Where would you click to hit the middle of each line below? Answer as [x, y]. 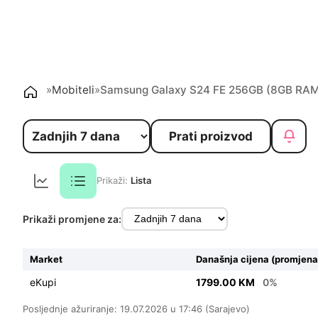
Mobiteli [73, 89]
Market [46, 259]
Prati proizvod [211, 136]
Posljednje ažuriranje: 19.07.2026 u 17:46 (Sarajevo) [136, 308]
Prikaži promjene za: [72, 219]
